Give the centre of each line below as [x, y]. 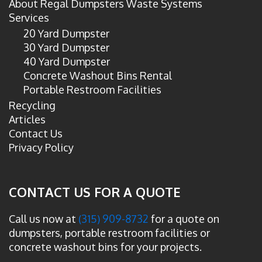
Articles [27, 119]
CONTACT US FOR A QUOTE [95, 192]
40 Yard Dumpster [67, 61]
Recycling [32, 105]
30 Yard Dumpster [66, 47]
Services [29, 17]
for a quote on [185, 218]
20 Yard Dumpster [66, 33]
